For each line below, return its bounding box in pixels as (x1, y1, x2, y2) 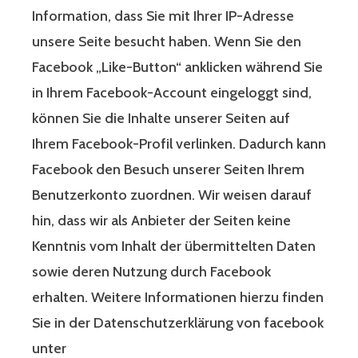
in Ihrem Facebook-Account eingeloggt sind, (32, 84, 312, 102)
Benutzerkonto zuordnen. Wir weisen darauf (32, 186, 312, 205)
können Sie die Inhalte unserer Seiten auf (32, 109, 290, 128)
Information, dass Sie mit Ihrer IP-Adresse (32, 7, 294, 26)
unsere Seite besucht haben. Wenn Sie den (32, 33, 301, 51)
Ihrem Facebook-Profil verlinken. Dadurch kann (32, 135, 326, 153)
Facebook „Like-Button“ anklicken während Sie (32, 58, 323, 77)
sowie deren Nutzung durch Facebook (32, 263, 271, 281)
